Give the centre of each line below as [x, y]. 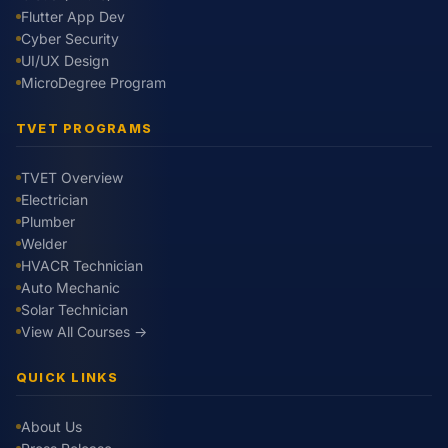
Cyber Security [70, 38]
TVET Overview [72, 177]
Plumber [48, 221]
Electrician [54, 199]
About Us [51, 426]
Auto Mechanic [70, 287]
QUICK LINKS [67, 377]
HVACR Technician [82, 265]
